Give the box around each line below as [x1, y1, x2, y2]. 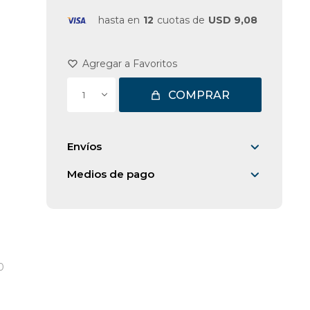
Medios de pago [66, 167, 154, 181]
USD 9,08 [208, 14, 257, 26]
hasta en [98, 14, 140, 26]
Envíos [66, 140, 102, 153]
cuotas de [156, 14, 205, 26]
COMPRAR [168, 88, 230, 102]
